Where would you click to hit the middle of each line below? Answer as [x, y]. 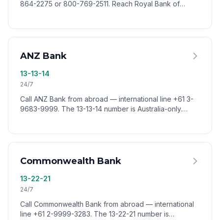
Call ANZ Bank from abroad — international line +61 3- [107, 99]
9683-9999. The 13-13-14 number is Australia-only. [101, 109]
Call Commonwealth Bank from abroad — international [107, 204]
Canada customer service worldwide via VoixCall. [100, 14]
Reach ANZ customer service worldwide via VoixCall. [106, 119]
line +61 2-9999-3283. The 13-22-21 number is [95, 214]
